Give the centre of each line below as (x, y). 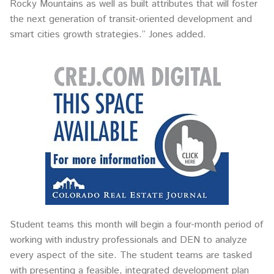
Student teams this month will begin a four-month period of (136, 225)
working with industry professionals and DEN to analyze (128, 240)
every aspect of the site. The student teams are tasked (131, 256)
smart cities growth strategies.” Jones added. (108, 35)
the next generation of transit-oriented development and (131, 20)
